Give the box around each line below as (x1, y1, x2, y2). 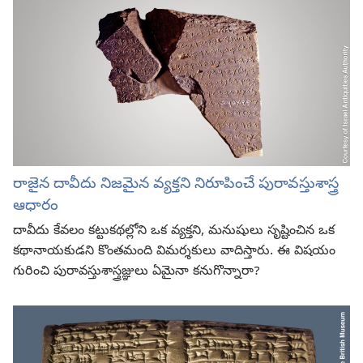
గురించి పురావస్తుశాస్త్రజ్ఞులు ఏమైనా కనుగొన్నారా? (13, 263, 260, 281)
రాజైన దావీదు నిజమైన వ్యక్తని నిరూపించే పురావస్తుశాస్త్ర (13, 173, 339, 195)
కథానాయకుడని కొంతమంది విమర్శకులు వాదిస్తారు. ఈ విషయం (13, 242, 335, 261)
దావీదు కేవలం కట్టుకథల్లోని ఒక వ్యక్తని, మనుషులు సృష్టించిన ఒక (13, 222, 335, 241)
